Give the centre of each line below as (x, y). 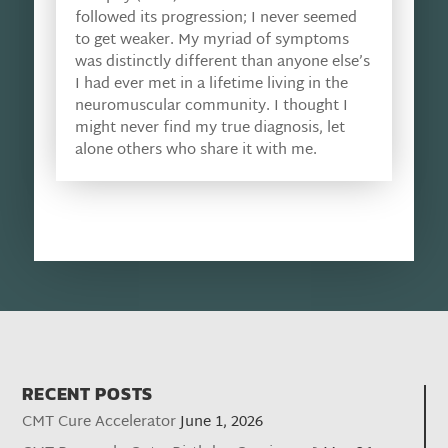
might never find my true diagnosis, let (209, 129)
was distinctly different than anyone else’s (222, 63)
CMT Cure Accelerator (99, 423)
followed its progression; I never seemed (215, 19)
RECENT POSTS (88, 394)
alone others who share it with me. (195, 151)
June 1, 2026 (222, 423)
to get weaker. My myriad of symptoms (211, 41)
